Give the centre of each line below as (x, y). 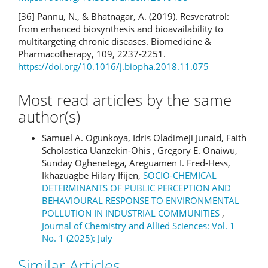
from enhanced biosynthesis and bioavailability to (121, 28)
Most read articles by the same (125, 100)
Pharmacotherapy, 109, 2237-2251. (92, 54)
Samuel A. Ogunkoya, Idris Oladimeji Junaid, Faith (144, 137)
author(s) (49, 117)
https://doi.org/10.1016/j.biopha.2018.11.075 (113, 66)
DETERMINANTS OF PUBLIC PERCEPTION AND (136, 188)
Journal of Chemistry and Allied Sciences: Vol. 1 (138, 225)
